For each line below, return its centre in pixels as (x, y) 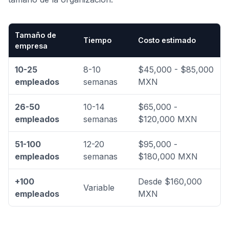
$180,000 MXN (168, 156)
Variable (99, 188)
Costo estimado (167, 40)
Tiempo (97, 40)
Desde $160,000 (170, 181)
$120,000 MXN (168, 119)
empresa (31, 46)
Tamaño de (36, 35)
